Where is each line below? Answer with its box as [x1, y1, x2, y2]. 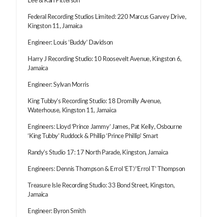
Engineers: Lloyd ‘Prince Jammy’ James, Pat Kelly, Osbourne [28, 124, 182, 130]
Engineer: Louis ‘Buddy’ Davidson [28, 39, 113, 46]
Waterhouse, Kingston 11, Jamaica [28, 107, 116, 114]
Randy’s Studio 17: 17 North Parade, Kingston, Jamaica [28, 149, 168, 156]
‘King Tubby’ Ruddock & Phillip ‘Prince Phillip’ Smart [28, 133, 158, 139]
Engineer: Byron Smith [28, 208, 86, 215]
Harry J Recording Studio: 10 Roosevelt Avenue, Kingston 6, [28, 56, 182, 62]
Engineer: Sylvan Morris [28, 81, 89, 88]
